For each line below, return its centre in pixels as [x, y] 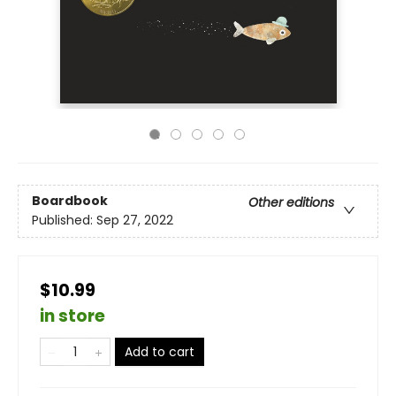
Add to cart [160, 352]
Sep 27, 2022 [135, 221]
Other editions [291, 203]
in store [72, 316]
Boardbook [70, 201]
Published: [64, 221]
